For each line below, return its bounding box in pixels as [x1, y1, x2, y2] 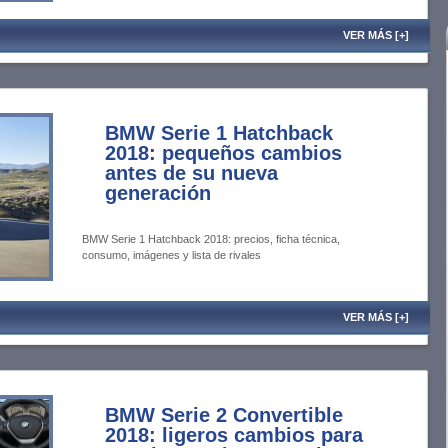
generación [105, 182, 211, 204]
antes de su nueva [105, 162, 278, 184]
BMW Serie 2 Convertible [105, 404, 343, 426]
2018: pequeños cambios [105, 142, 342, 164]
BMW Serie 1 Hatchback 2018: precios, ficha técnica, [82, 233, 340, 245]
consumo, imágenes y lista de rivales [82, 249, 261, 261]
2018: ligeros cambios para [105, 424, 363, 446]
